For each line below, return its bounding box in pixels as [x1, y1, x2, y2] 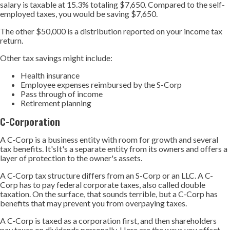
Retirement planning [21, 98, 91, 108]
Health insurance [21, 70, 80, 80]
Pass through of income [21, 89, 103, 99]
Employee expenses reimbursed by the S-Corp [21, 80, 182, 89]
